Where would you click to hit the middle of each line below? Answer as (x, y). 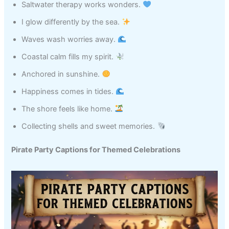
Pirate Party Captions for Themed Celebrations (96, 150)
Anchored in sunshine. (62, 74)
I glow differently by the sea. (72, 22)
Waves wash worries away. (70, 39)
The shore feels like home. (68, 109)
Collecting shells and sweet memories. (89, 126)
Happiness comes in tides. (69, 91)
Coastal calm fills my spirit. (69, 56)
